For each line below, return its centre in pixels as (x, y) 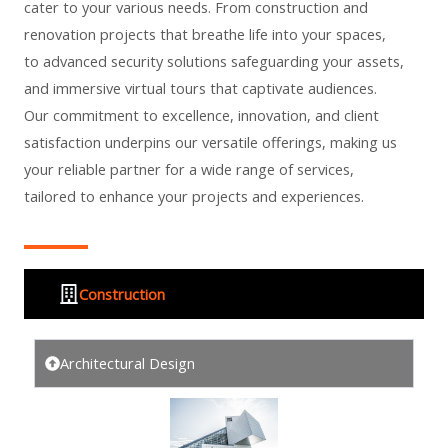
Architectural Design (127, 362)
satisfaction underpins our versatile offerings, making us (210, 142)
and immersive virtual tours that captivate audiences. (200, 88)
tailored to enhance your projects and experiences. (194, 196)
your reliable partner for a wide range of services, (189, 169)
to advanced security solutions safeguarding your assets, (214, 61)
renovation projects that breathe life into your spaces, (205, 34)
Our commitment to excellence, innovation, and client (201, 115)
